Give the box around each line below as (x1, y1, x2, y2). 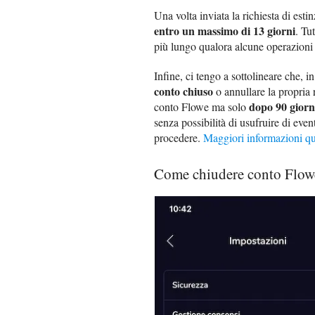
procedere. (154, 130, 203, 146)
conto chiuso (154, 83, 213, 100)
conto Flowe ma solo (154, 99, 249, 115)
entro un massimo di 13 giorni (154, 22, 295, 39)
